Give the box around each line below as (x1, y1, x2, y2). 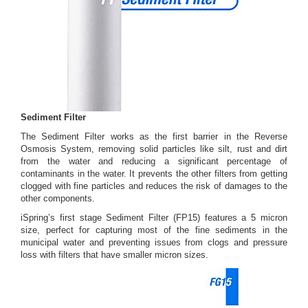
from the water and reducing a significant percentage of (21, 156, 287, 167)
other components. (21, 193, 95, 204)
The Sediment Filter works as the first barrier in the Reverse (21, 131, 287, 142)
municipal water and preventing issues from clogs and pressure (21, 237, 287, 248)
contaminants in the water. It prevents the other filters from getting (21, 168, 287, 179)
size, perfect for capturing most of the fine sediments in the (21, 225, 287, 236)
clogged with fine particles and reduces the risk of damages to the (21, 181, 287, 192)
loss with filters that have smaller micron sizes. (21, 250, 208, 261)
